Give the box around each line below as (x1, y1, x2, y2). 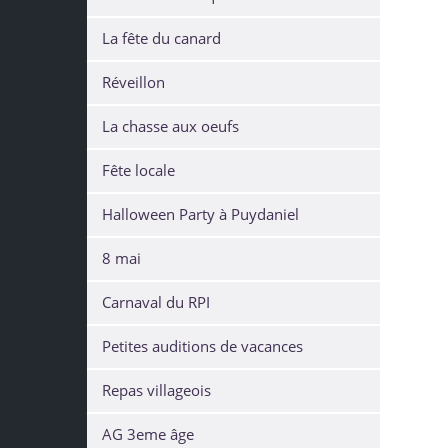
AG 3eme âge (102, 424, 194, 445)
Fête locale (102, 160, 175, 181)
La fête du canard (102, 28, 221, 49)
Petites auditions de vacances (102, 336, 303, 357)
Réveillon (102, 72, 165, 93)
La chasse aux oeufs (102, 116, 239, 137)
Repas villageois (102, 380, 211, 401)
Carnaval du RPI (102, 292, 210, 313)
